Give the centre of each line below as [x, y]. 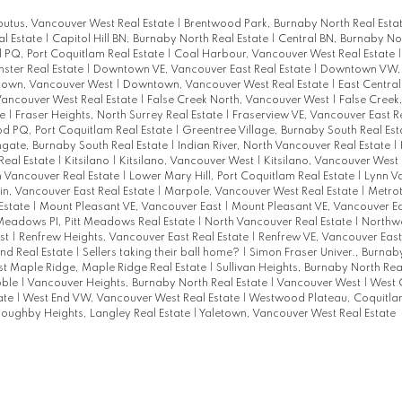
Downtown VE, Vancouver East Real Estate [203, 70]
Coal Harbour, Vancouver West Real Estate [285, 54]
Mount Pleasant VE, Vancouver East [131, 207]
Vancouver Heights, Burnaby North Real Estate [148, 283]
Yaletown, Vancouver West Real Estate [297, 314]
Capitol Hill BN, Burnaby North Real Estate [161, 39]
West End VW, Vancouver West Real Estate [132, 298]
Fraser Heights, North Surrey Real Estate [120, 115]
